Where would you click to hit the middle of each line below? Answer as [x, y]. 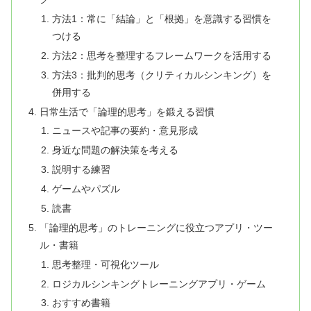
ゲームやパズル [86, 189]
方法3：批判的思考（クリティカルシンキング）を [161, 75]
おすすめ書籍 [81, 303]
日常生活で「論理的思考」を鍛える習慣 [127, 111]
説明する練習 [81, 170]
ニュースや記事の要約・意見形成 [125, 131]
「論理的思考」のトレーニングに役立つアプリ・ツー [157, 227]
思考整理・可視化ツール [105, 264]
